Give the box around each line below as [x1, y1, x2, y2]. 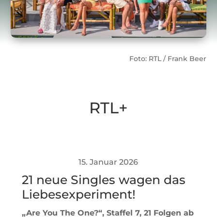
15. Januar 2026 [78, 157, 139, 167]
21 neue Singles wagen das [21, 172, 186, 187]
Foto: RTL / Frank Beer [129, 54, 206, 63]
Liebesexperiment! [21, 186, 136, 201]
